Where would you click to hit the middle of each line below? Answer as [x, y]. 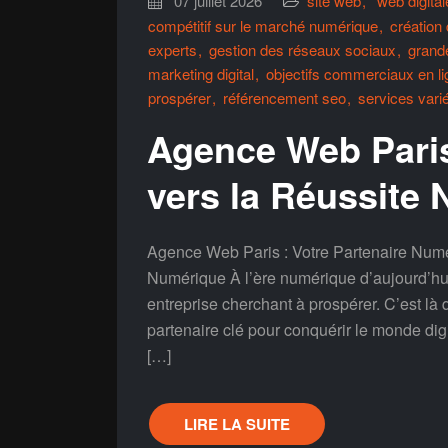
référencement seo [284, 97]
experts [172, 49]
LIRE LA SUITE [237, 424]
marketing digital [201, 73]
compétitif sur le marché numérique [263, 25]
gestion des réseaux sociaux [302, 49]
